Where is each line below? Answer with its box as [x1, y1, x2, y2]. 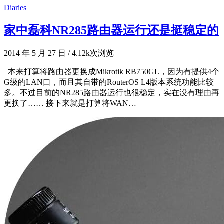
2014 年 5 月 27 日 [4, 48, 66, 57]
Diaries [4, 3, 26, 12]
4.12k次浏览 [70, 48, 114, 57]
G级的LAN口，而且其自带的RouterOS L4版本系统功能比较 [4, 77, 214, 86]
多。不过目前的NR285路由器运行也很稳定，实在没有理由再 [4, 88, 219, 97]
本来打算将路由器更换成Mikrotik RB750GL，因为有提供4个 [4, 67, 219, 76]
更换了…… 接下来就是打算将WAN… [4, 98, 136, 107]
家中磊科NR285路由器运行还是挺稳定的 [4, 23, 219, 37]
